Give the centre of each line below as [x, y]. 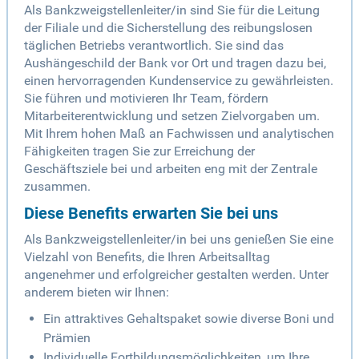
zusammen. [57, 187]
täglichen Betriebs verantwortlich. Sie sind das [154, 46]
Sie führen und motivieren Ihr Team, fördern [146, 99]
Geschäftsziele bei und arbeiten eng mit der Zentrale [171, 169]
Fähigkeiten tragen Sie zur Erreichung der [139, 151]
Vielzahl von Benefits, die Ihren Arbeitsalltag [147, 257]
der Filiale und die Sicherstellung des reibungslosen [168, 28]
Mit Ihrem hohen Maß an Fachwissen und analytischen [179, 134]
